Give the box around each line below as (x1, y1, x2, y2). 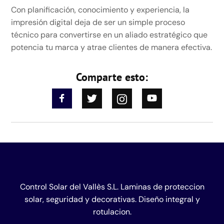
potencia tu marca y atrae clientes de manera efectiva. (11, 41, 212, 52)
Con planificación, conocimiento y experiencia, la (11, 4, 190, 15)
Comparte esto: (76, 70, 148, 84)
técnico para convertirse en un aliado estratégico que (11, 29, 208, 40)
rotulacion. (92, 206, 131, 217)
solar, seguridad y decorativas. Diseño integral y (24, 193, 200, 204)
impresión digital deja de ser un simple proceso (11, 16, 185, 27)
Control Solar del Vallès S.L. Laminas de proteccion (19, 181, 204, 192)
